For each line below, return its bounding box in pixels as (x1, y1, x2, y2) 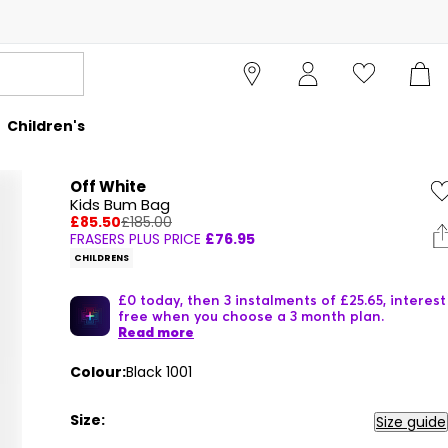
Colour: (70, 362, 126, 382)
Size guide (376, 412, 446, 432)
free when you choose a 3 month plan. (118, 307, 384, 324)
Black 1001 (126, 362, 192, 382)
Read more (118, 323, 194, 341)
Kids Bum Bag (70, 194, 170, 215)
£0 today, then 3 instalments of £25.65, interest (118, 291, 446, 308)
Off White (70, 176, 146, 197)
